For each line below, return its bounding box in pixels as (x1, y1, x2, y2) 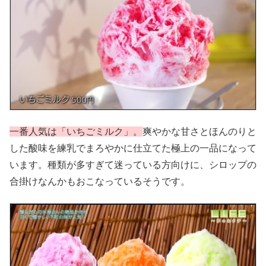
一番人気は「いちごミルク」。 (9, 126, 142, 137)
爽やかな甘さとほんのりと (142, 126, 256, 137)
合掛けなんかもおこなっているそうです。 (9, 176, 190, 187)
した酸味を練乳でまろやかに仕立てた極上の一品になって (9, 143, 256, 154)
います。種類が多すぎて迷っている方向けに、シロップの (9, 160, 256, 170)
